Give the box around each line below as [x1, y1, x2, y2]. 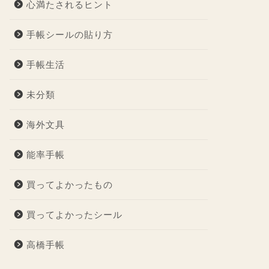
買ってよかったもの [26, 180, 113, 190]
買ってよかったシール [26, 210, 122, 220]
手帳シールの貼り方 [26, 29, 113, 40]
